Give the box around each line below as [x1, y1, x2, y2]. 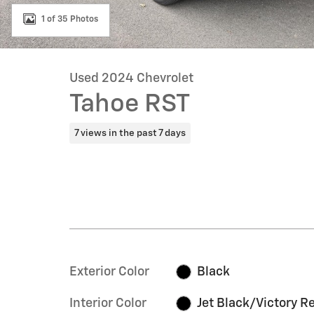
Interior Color [69, 296, 146, 310]
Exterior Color [69, 265, 149, 278]
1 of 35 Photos [41, 15, 98, 24]
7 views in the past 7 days [74, 128, 186, 138]
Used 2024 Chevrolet [69, 72, 193, 85]
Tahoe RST [69, 92, 190, 117]
